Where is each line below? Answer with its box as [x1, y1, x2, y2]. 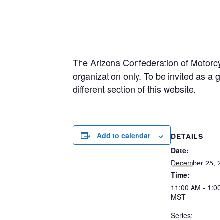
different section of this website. [73, 82, 196, 96]
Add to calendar [97, 130, 150, 140]
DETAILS [171, 131, 203, 141]
